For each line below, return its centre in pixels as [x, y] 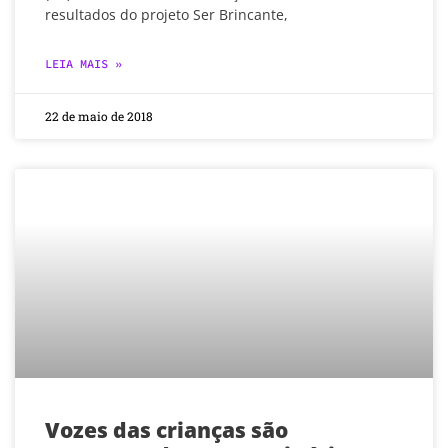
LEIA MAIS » [83, 63]
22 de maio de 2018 [99, 115]
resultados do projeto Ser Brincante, [166, 14]
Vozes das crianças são [166, 429]
